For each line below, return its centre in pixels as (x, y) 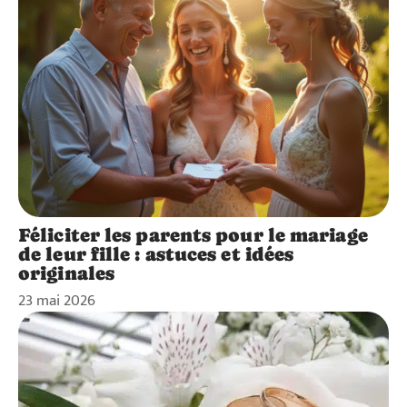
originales (66, 273)
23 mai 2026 (57, 300)
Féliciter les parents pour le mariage (193, 235)
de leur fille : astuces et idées (156, 254)
